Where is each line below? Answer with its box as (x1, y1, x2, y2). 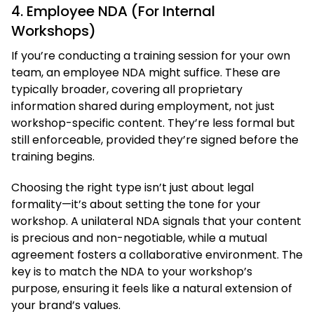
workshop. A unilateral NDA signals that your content (11, 212, 301, 229)
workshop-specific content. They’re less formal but (11, 114, 295, 131)
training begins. (11, 148, 95, 165)
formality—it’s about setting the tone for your (11, 196, 261, 212)
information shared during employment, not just (11, 97, 275, 114)
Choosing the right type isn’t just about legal (11, 179, 254, 196)
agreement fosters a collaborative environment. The (11, 246, 303, 263)
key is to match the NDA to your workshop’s (11, 263, 252, 280)
